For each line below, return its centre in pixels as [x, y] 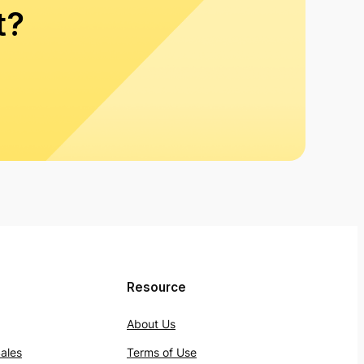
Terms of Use [162, 352]
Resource [156, 287]
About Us [151, 324]
